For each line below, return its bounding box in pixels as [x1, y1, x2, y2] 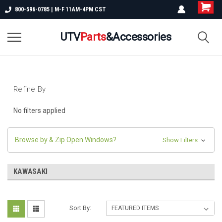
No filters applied [13, 106, 65, 114]
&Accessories [106, 30, 171, 43]
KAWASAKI [13, 166, 48, 176]
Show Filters [162, 136, 199, 144]
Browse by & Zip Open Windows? [15, 135, 116, 144]
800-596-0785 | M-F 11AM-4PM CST [15, 6, 106, 13]
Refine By [13, 85, 46, 94]
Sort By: [69, 204, 92, 212]
